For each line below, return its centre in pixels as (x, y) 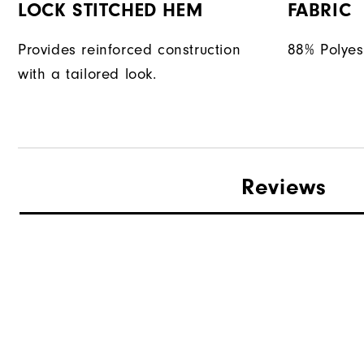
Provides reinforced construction (130, 50)
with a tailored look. (87, 75)
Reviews (284, 186)
